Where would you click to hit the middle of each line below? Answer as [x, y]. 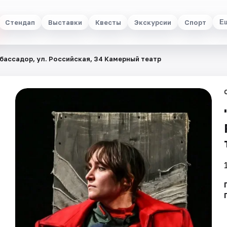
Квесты [108, 22]
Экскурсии [153, 22]
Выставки [65, 22]
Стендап [20, 22]
